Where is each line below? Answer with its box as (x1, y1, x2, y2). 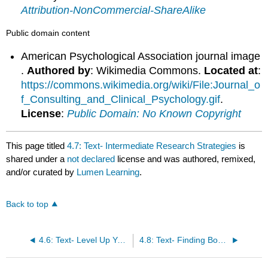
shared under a (6, 154, 68, 165)
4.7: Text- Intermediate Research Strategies (67, 141, 237, 151)
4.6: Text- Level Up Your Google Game (117, 236, 126, 245)
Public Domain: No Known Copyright (67, 107, 242, 120)
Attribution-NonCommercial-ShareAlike (21, 4, 206, 17)
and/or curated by (6, 167, 77, 178)
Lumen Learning (77, 167, 140, 178)
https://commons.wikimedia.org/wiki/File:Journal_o (21, 78, 261, 91)
